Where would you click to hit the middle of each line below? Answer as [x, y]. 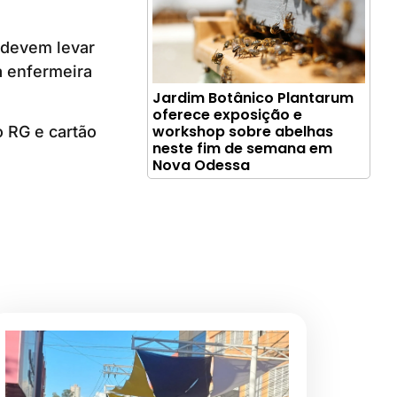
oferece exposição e [228, 114]
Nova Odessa [202, 165]
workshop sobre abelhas [243, 131]
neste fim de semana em [243, 148]
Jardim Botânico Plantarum [253, 97]
